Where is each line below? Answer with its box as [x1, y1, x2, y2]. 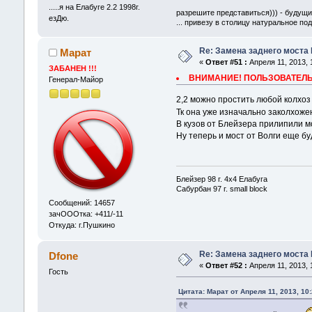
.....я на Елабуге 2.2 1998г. [48, 3, 140, 12]
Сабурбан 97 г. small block [176, 184, 268, 193]
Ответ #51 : [205, 57, 247, 66]
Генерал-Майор [48, 75, 103, 84]
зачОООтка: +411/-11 [48, 210, 123, 219]
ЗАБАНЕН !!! [48, 63, 97, 72]
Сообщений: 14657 [48, 198, 115, 208]
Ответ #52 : [205, 261, 247, 270]
